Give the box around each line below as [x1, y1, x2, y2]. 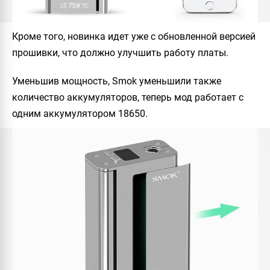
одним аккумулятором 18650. [12, 107, 148, 119]
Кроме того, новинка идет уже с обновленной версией [12, 30, 256, 42]
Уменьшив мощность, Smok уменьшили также [12, 75, 221, 87]
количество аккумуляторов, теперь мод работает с [12, 91, 243, 103]
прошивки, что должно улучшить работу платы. [12, 46, 228, 58]
